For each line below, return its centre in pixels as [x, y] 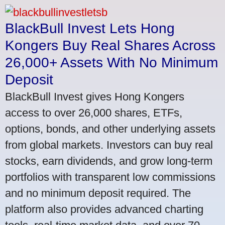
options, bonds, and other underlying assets [110, 129]
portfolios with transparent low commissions [110, 177]
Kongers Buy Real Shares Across [110, 45]
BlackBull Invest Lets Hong [90, 28]
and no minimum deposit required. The [98, 193]
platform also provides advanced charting [104, 209]
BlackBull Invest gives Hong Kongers [95, 96]
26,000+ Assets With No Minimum [111, 62]
